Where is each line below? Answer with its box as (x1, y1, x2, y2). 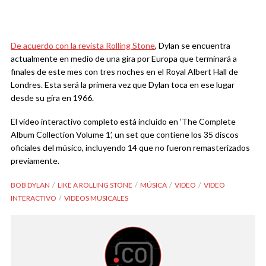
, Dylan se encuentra (155, 40, 230, 50)
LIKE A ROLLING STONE (58, 180, 132, 189)
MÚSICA (140, 180, 167, 189)
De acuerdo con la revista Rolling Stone (11, 40, 155, 50)
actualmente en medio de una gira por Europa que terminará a (11, 53, 237, 64)
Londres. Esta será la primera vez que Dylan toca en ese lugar (11, 79, 235, 90)
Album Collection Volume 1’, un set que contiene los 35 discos (11, 129, 239, 140)
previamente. (11, 155, 59, 166)
